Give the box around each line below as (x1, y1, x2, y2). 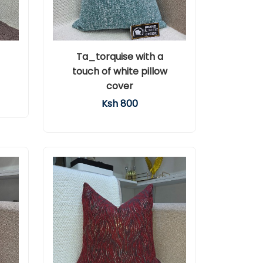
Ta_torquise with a (76, 50, 163, 63)
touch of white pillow (72, 65, 167, 78)
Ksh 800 (101, 97, 138, 110)
